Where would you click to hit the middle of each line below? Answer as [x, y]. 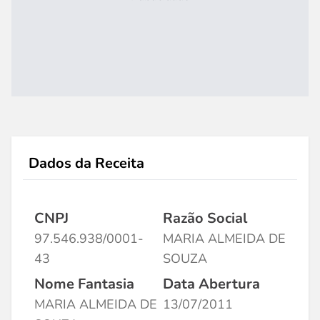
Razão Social [205, 218]
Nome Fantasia [84, 284]
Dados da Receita [86, 163]
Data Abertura [211, 284]
